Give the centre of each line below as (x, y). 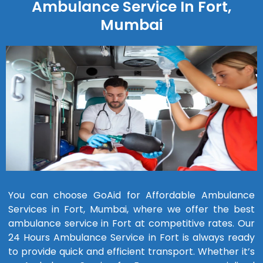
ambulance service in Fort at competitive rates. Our (131, 224)
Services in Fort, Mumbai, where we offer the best (131, 210)
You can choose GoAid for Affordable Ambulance (131, 195)
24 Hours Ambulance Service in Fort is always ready (131, 238)
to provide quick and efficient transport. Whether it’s (131, 252)
